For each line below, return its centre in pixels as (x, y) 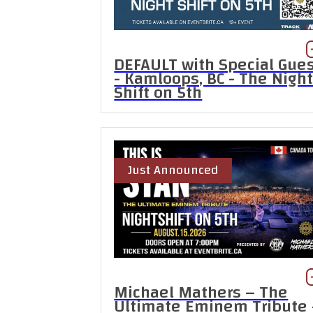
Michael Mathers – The (201, 293)
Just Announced (173, 170)
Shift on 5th (158, 93)
